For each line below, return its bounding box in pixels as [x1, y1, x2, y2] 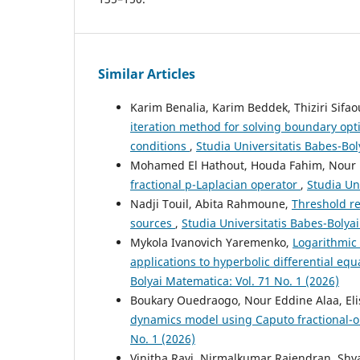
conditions [130, 137, 190, 153]
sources [130, 215, 175, 231]
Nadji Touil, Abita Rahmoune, [130, 195, 292, 211]
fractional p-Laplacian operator [130, 176, 301, 192]
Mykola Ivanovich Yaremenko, [130, 234, 292, 250]
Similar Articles [98, 64, 195, 83]
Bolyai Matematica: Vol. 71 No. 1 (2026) [130, 272, 339, 288]
